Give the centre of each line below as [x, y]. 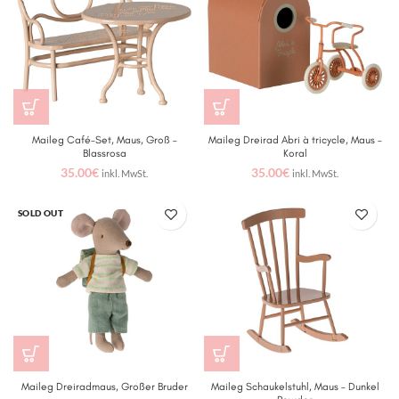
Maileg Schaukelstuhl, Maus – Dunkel [295, 387]
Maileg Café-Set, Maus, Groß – [104, 140]
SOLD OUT [41, 213]
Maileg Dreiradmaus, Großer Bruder [104, 387]
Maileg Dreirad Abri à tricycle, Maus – [295, 140]
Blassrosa [104, 153]
